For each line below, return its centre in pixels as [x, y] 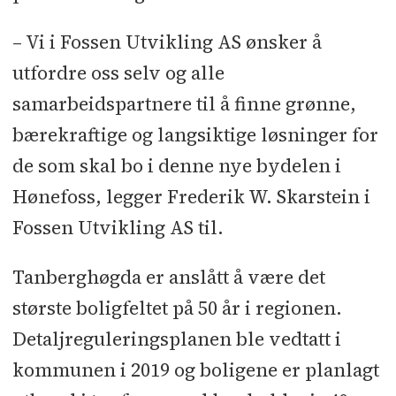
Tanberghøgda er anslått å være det [168, 277]
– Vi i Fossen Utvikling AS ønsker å [167, 42]
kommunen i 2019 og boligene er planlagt [195, 369]
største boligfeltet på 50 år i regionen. [177, 308]
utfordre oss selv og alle [118, 72]
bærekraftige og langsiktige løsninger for [195, 134]
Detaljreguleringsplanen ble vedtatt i [176, 339]
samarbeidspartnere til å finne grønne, [184, 103]
